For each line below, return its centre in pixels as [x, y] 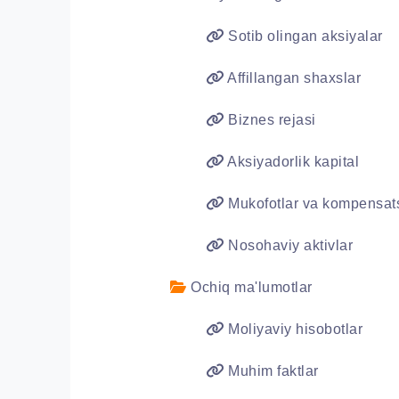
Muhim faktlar [271, 371]
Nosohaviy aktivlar [288, 245]
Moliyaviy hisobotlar [293, 329]
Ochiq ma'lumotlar [249, 287]
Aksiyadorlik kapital [291, 162]
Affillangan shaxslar [292, 78]
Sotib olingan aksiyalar [303, 36]
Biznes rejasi [270, 120]
